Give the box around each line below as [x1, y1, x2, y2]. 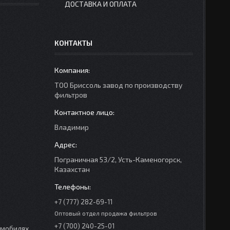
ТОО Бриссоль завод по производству [54, 81, 182, 89]
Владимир [54, 123, 89, 131]
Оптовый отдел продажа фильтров [54, 209, 157, 217]
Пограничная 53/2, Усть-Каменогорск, [54, 155, 182, 164]
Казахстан [54, 165, 90, 174]
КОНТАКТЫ [54, 39, 92, 47]
